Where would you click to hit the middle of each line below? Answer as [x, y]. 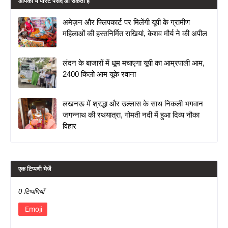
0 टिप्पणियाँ [31, 191]
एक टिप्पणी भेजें [35, 169]
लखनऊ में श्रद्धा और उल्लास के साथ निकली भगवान [133, 103]
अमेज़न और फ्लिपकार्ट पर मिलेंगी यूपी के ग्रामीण [126, 22]
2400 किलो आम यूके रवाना [99, 74]
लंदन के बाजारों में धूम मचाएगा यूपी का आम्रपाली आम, [134, 63]
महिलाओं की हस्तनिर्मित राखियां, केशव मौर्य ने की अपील [135, 33]
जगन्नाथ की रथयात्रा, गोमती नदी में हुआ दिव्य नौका [131, 115]
